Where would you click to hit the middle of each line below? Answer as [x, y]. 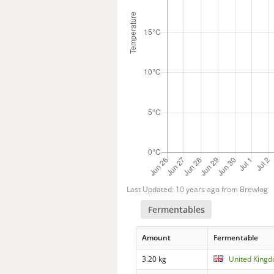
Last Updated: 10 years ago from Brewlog [197, 190]
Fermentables [176, 209]
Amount [157, 237]
